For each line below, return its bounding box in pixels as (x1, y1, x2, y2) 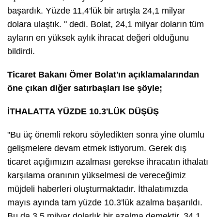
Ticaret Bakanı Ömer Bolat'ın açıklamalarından (7, 69, 199, 79)
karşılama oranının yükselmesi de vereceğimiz (7, 170, 186, 180)
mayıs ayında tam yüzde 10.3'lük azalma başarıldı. (7, 197, 202, 207)
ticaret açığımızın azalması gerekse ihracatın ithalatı (7, 156, 208, 167)
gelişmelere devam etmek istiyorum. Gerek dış (7, 143, 186, 153)
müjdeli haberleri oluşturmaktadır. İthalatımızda (7, 184, 188, 194)
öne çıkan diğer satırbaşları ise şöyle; (7, 83, 162, 93)
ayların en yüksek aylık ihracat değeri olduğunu (7, 32, 189, 43)
